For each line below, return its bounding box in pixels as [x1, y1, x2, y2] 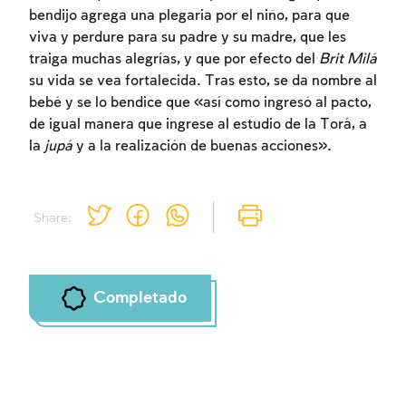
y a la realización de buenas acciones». [72, 138, 332, 154]
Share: [33, 211, 72, 227]
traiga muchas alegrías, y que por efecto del [29, 51, 319, 67]
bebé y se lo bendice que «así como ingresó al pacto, [29, 94, 372, 111]
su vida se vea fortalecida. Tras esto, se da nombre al [29, 72, 377, 89]
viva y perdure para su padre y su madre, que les [29, 29, 346, 45]
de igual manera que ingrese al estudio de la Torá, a [29, 116, 367, 132]
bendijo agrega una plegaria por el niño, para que [29, 7, 350, 24]
